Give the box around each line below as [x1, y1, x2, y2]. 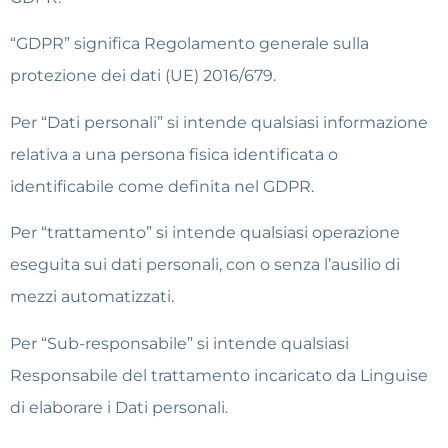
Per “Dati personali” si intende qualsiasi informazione [10, 112, 428, 132]
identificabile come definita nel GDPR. [10, 176, 314, 196]
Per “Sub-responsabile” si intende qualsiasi [10, 333, 349, 353]
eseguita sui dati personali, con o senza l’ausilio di [10, 255, 400, 275]
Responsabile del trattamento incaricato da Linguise [10, 365, 428, 385]
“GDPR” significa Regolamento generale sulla [10, 34, 369, 54]
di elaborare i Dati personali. [10, 397, 228, 417]
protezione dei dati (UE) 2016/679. [10, 66, 276, 86]
